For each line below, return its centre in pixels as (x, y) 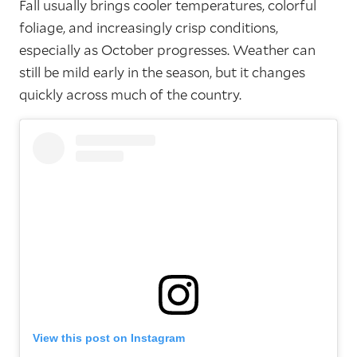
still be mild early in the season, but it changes (162, 73)
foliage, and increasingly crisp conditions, (149, 28)
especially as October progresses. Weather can (167, 50)
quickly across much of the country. (130, 95)
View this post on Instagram (109, 338)
